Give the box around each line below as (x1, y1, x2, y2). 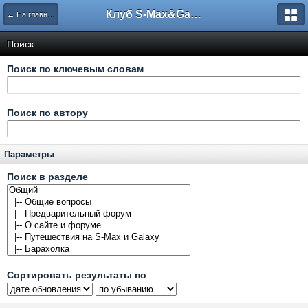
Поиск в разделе (7, 171, 88, 182)
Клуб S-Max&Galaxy (190, 8, 201, 20)
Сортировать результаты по (7, 269, 146, 280)
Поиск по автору (7, 107, 88, 118)
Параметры (4, 149, 54, 159)
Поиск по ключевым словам (7, 63, 144, 74)
